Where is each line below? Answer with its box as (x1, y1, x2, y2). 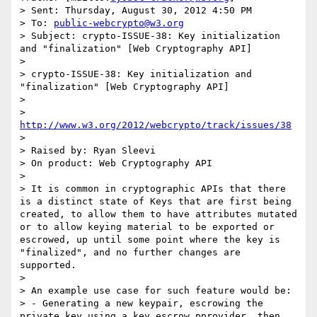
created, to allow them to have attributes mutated (20, 209, 297, 220)
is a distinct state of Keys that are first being (20, 196, 292, 207)
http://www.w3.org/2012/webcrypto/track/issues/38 (20, 120, 292, 131)
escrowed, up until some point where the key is (20, 234, 280, 246)
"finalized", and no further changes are (20, 247, 241, 258)
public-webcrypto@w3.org (54, 18, 184, 29)
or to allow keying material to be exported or (20, 221, 275, 233)
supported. (20, 260, 76, 271)
